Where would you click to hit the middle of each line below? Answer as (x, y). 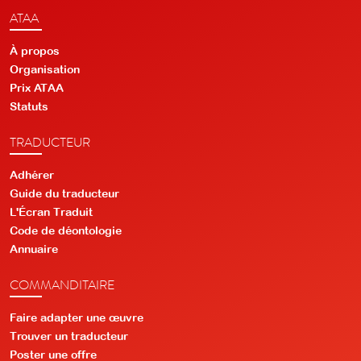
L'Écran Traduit (51, 212)
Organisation (45, 69)
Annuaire (34, 249)
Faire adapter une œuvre (77, 317)
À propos (35, 50)
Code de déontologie (66, 230)
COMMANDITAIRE (62, 284)
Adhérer (32, 174)
